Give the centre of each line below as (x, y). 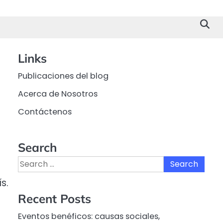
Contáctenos (45, 112)
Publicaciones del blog (63, 76)
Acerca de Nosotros (58, 94)
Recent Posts (55, 199)
